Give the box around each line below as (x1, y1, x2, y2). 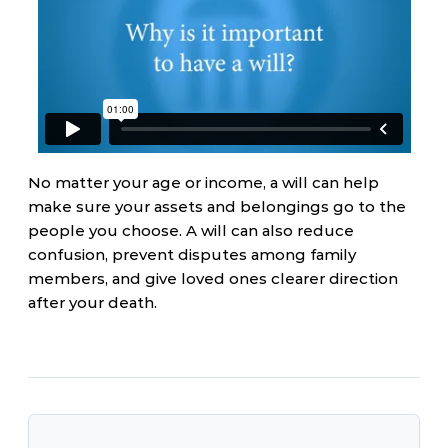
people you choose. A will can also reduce (28, 221, 354, 240)
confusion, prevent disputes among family (28, 245, 356, 264)
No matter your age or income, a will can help (28, 173, 379, 192)
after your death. (28, 293, 157, 312)
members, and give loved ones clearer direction (28, 269, 398, 288)
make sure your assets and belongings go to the (28, 197, 406, 216)
